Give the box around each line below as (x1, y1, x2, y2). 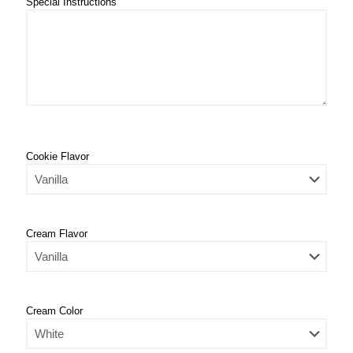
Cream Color (26, 305, 83, 317)
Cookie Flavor (26, 150, 89, 162)
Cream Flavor (26, 228, 87, 240)
